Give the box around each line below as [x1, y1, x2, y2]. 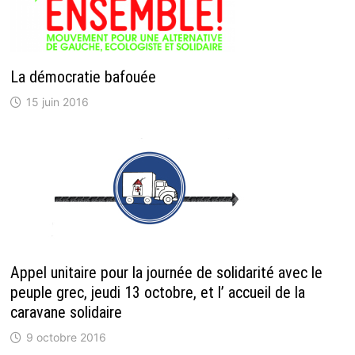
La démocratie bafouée [10, 67, 156, 86]
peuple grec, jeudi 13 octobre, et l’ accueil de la [10, 282, 305, 302]
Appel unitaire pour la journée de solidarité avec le [10, 262, 323, 282]
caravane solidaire [10, 302, 122, 322]
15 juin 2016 [25, 94, 89, 109]
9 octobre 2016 [25, 330, 106, 344]
